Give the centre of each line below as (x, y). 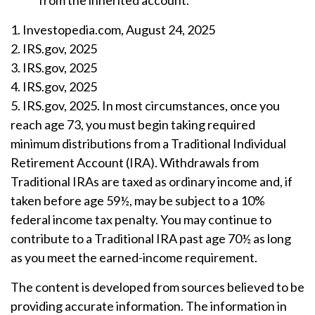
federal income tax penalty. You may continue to (141, 219)
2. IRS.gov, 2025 (54, 49)
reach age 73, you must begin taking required (133, 124)
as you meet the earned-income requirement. (134, 257)
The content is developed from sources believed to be (157, 287)
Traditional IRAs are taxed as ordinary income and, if (152, 181)
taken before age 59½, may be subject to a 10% (138, 200)
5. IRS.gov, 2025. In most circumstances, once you (145, 105)
